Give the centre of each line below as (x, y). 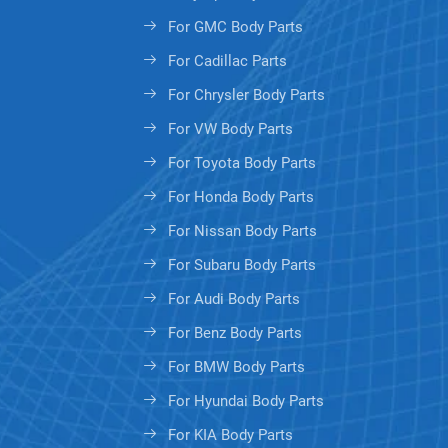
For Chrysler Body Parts (246, 95)
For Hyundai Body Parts (246, 401)
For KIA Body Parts (230, 435)
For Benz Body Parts (235, 333)
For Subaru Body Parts (242, 265)
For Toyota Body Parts (242, 163)
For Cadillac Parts (227, 61)
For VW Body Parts (230, 129)
